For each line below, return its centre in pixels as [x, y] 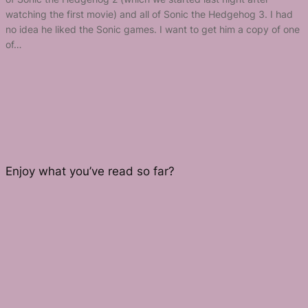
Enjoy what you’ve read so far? [90, 171]
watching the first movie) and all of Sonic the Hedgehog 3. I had [149, 14]
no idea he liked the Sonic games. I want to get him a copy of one [153, 29]
